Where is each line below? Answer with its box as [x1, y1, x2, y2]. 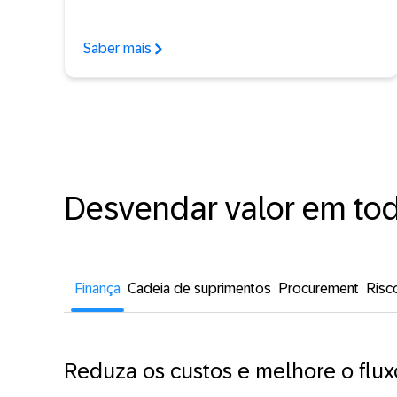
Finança [74, 280, 121, 296]
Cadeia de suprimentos [128, 280, 271, 296]
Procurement [278, 280, 359, 296]
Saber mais [83, 40, 152, 56]
